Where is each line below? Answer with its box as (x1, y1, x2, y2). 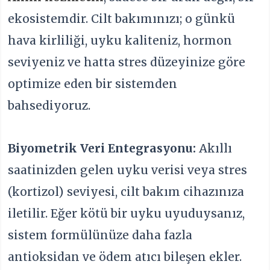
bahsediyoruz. (8, 98, 91, 113)
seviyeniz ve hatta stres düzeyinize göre (8, 54, 246, 69)
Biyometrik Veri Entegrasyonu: (8, 140, 196, 155)
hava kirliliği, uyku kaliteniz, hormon (8, 33, 233, 48)
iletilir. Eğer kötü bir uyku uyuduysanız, (8, 206, 245, 221)
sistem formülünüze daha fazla (8, 227, 193, 242)
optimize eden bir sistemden (8, 76, 178, 91)
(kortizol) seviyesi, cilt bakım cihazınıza (8, 184, 245, 199)
